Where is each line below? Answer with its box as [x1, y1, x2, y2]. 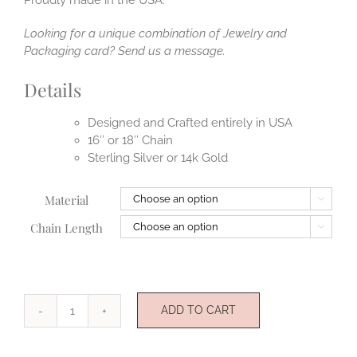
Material [44, 191, 88, 208]
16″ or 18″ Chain [88, 132, 173, 147]
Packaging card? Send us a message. [24, 43, 226, 58]
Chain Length [29, 219, 103, 236]
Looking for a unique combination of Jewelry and [24, 25, 287, 41]
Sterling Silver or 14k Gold [88, 150, 228, 165]
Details [24, 76, 81, 102]
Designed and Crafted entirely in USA [88, 115, 292, 130]
